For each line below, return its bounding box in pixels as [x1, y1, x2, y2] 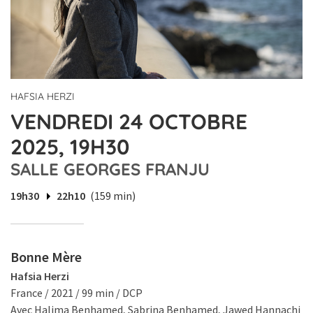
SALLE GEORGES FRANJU [10, 159, 210, 180]
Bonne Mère [10, 248, 82, 266]
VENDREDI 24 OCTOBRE [10, 108, 247, 136]
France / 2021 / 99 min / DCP [10, 286, 143, 300]
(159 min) [90, 189, 136, 203]
